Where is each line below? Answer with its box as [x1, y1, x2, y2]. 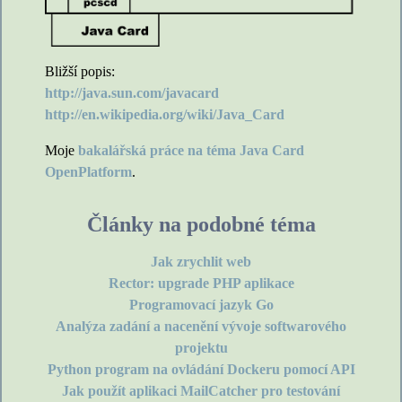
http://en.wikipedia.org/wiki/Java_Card [45, 107, 284, 123]
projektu [174, 340, 228, 356]
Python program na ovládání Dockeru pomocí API [47, 362, 355, 378]
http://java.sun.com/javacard [45, 85, 219, 101]
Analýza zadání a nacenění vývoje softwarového [56, 319, 346, 335]
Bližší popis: [45, 64, 115, 80]
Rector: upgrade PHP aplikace [108, 275, 294, 292]
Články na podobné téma [86, 213, 316, 237]
